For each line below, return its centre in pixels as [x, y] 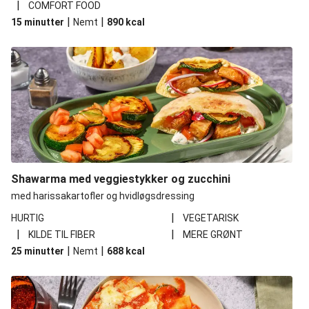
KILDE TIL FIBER [62, 235]
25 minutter [38, 251]
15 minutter [38, 22]
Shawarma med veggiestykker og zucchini [121, 179]
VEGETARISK [211, 218]
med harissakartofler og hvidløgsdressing [103, 196]
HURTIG [28, 218]
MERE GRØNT [213, 235]
